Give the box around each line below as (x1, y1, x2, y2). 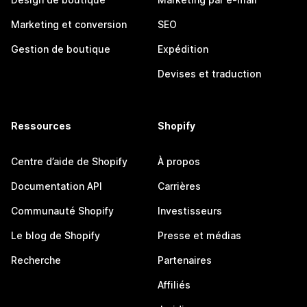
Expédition (158, 43, 208, 55)
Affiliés (158, 279, 191, 291)
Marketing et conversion (11, 19, 127, 30)
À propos (158, 156, 200, 167)
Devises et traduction (158, 68, 261, 79)
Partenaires (158, 254, 212, 266)
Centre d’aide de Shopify (11, 156, 127, 167)
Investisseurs (158, 205, 222, 217)
